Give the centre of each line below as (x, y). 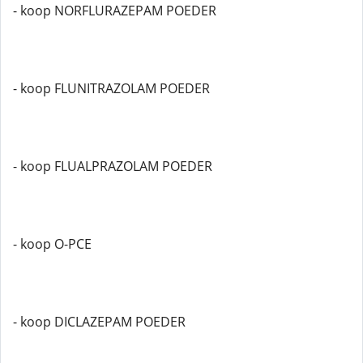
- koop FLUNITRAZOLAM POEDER (111, 88)
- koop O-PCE (52, 244)
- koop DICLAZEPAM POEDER (99, 322)
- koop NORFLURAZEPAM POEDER (115, 11)
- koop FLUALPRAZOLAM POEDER (113, 166)
